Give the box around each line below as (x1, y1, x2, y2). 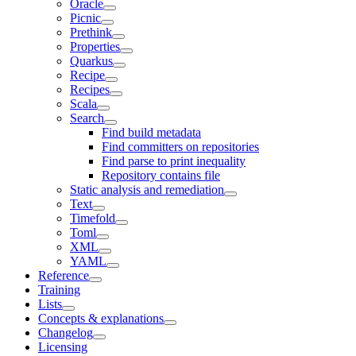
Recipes (70, 83, 110, 96)
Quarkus (70, 54, 113, 68)
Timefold (70, 211, 115, 225)
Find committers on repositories (102, 140, 259, 153)
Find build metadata (102, 126, 201, 139)
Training (38, 283, 80, 296)
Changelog (38, 326, 93, 339)
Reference (38, 269, 89, 282)
